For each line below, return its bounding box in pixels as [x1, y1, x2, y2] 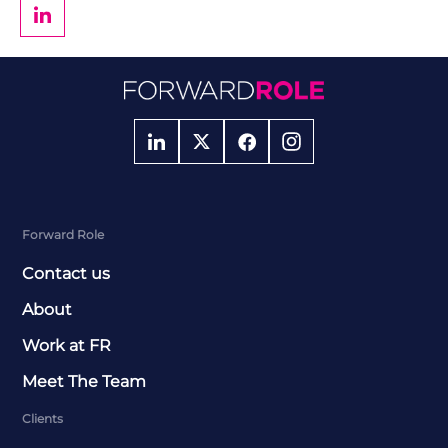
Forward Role [22, 226, 105, 242]
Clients [22, 410, 64, 426]
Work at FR [22, 335, 112, 355]
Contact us [22, 263, 111, 283]
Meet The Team [22, 371, 147, 391]
